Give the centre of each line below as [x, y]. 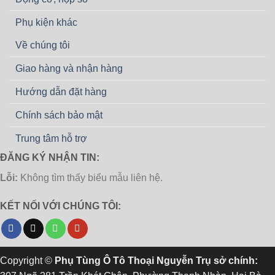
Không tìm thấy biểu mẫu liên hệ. [90, 178]
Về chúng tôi [43, 45]
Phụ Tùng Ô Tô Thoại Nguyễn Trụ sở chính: [156, 261]
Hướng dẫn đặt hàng [61, 92]
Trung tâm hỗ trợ [51, 139]
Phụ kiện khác [46, 23]
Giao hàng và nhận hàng [69, 69]
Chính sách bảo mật [59, 115]
